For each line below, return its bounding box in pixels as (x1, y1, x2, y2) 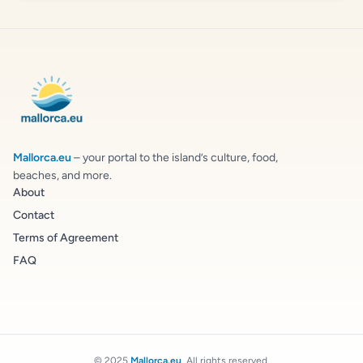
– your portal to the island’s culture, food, (71, 151, 278, 164)
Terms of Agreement (13, 231, 118, 245)
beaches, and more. (13, 169, 112, 182)
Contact (13, 208, 54, 222)
